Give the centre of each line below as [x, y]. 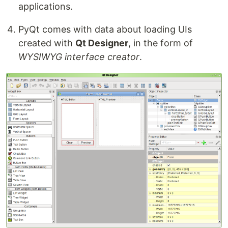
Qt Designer [102, 43]
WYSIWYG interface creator [79, 57]
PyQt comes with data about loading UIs [105, 30]
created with [47, 43]
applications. [46, 7]
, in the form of [161, 43]
